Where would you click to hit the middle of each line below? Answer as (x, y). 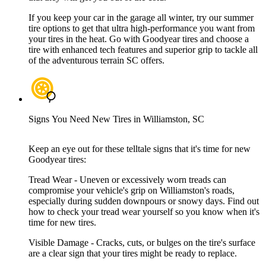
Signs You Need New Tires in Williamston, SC (116, 119)
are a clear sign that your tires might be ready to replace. (133, 254)
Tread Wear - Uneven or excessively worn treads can (127, 180)
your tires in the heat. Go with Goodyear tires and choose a (139, 39)
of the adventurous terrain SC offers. (96, 61)
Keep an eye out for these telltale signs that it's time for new (140, 149)
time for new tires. (62, 223)
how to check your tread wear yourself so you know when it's (144, 212)
